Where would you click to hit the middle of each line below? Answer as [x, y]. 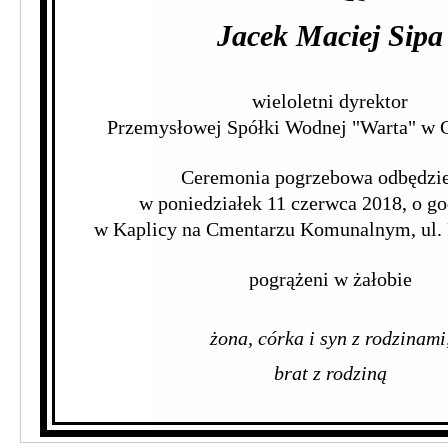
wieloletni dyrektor [330, 101]
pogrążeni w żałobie [330, 279]
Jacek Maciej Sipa [330, 36]
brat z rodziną [330, 373]
